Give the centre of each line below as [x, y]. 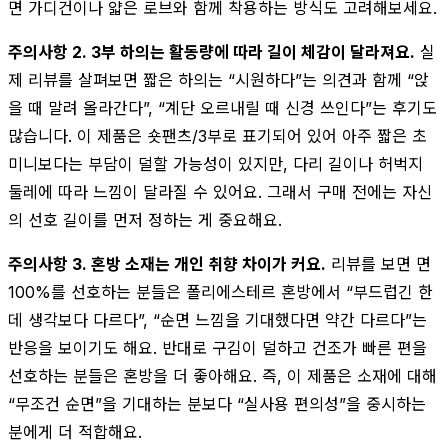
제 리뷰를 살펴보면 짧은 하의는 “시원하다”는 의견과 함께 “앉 [218, 79]
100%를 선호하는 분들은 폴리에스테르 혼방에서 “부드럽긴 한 [220, 291]
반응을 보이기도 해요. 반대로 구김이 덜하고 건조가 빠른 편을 [217, 347]
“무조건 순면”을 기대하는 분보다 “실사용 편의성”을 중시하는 [217, 403]
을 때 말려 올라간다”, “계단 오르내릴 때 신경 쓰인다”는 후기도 [222, 107]
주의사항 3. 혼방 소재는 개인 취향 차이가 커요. [167, 263]
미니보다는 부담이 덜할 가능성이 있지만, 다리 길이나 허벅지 [215, 163]
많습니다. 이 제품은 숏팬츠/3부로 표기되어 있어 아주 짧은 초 [217, 135]
